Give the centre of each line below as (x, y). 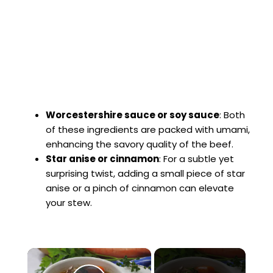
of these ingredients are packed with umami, (148, 129)
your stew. (69, 202)
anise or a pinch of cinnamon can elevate (140, 188)
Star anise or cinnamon (102, 158)
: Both (232, 115)
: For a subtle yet (197, 158)
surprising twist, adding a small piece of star (145, 173)
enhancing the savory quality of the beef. (140, 144)
